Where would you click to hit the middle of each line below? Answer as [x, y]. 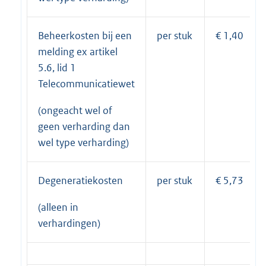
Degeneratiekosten [80, 180]
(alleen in [58, 207]
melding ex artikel [78, 51]
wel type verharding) [83, 142]
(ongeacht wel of [75, 110]
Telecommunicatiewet [86, 83]
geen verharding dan [84, 126]
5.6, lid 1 [57, 67]
